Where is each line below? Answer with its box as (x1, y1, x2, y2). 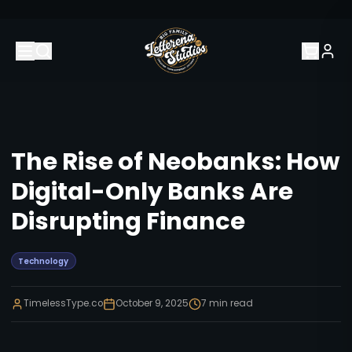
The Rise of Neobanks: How (10, 144, 340, 178)
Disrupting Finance (10, 203, 245, 238)
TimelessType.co (23, 297, 103, 310)
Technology (18, 255, 69, 267)
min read (206, 297, 253, 310)
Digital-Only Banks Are (10, 174, 293, 208)
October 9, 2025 (115, 297, 189, 310)
